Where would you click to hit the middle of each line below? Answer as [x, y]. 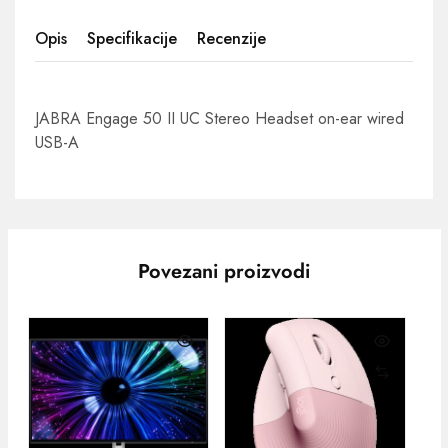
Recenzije [231, 38]
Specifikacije [132, 38]
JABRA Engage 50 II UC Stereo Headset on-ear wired [219, 118]
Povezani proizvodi [224, 271]
